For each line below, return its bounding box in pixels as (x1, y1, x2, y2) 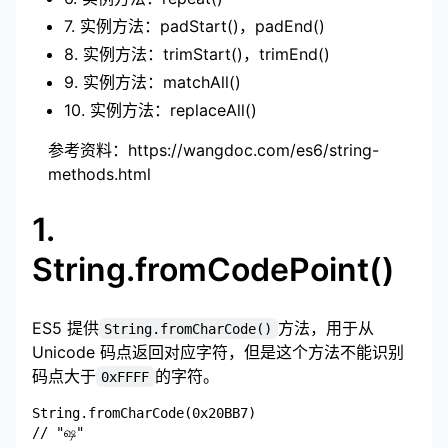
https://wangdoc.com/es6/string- (128, 140, 379, 160)
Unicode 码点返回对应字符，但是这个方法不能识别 (32, 341, 404, 362)
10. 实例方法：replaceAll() (64, 100, 257, 120)
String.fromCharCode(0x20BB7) (32, 404, 256, 421)
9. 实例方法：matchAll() (64, 72, 241, 92)
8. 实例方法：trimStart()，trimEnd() (64, 44, 330, 64)
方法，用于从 (277, 317, 379, 338)
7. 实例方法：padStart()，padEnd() (64, 16, 325, 36)
